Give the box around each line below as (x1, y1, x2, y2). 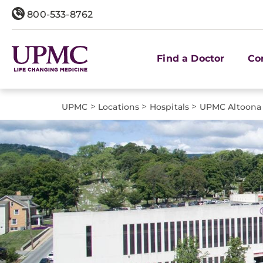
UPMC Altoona (199, 102, 262, 112)
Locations (98, 102, 140, 112)
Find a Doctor (157, 52, 225, 64)
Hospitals (149, 102, 190, 112)
